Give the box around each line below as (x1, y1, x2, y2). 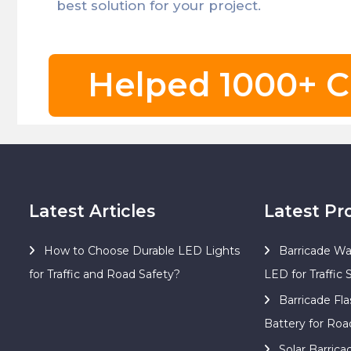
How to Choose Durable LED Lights (44, 244, 240, 258)
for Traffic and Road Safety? (29, 267, 180, 281)
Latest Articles (29, 201, 155, 221)
